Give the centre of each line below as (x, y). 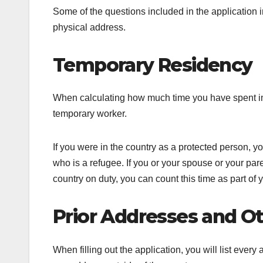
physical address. (90, 27)
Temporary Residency (153, 65)
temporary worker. (91, 114)
